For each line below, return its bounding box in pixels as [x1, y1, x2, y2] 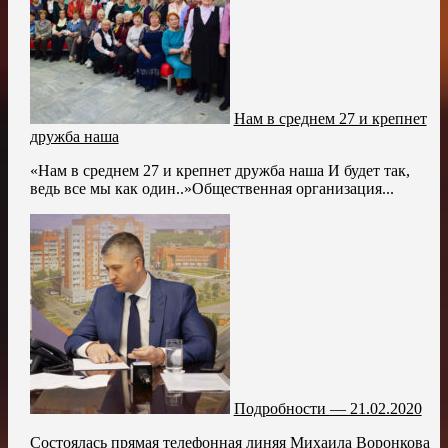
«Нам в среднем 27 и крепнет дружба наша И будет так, [29, 161, 410, 179]
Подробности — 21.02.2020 [233, 399, 422, 417]
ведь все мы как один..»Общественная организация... [29, 179, 394, 197]
